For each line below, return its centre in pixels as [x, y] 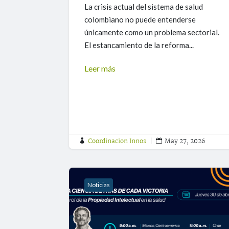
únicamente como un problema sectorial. [152, 32]
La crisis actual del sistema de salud [144, 7]
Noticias [99, 185]
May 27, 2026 [185, 142]
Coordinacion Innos [117, 142]
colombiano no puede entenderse [140, 20]
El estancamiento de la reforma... [139, 45]
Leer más [100, 68]
